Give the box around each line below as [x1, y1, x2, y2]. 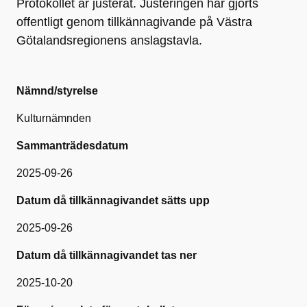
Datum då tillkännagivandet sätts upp [16, 195, 210, 206]
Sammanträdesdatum [16, 140, 128, 151]
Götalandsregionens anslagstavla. [16, 34, 202, 47]
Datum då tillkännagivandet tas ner [16, 249, 197, 261]
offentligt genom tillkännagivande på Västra [16, 15, 252, 29]
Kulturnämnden [16, 112, 91, 124]
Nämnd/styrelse [16, 85, 98, 97]
